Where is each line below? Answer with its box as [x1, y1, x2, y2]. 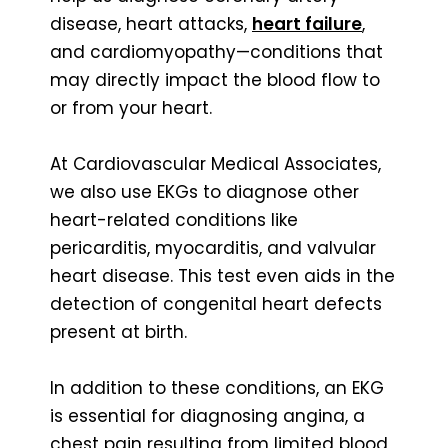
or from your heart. [50, 95, 212, 120]
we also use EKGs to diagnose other [50, 179, 359, 204]
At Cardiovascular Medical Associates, [50, 151, 381, 176]
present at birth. [50, 319, 187, 344]
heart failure [252, 11, 362, 36]
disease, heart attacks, [50, 11, 252, 36]
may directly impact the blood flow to [50, 67, 380, 92]
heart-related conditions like [50, 207, 298, 232]
